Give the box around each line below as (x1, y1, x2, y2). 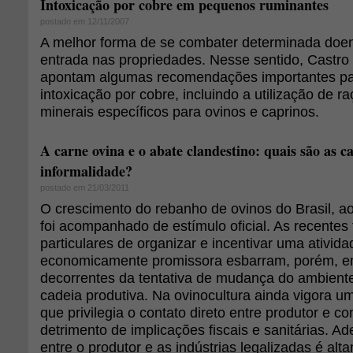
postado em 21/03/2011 (40, 183, 129, 192)
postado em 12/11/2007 (40, 17, 129, 26)
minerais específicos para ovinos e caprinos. (40, 103, 319, 120)
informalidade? (40, 161, 132, 181)
